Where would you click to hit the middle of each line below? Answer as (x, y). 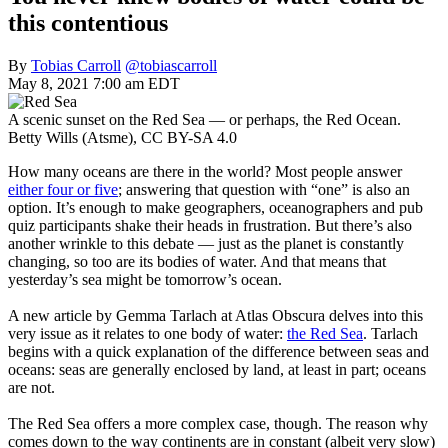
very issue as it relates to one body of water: (147, 333)
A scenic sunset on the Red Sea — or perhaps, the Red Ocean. (204, 119)
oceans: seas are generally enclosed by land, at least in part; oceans (217, 369)
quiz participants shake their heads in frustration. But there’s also (210, 225)
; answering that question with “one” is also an (264, 189)
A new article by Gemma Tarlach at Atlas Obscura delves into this (215, 315)
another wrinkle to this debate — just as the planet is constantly (206, 243)
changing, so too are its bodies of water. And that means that (197, 261)
